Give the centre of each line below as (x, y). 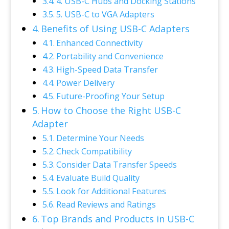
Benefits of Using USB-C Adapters (116, 29)
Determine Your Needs (100, 138)
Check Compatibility (94, 151)
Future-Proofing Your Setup (110, 96)
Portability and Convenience (110, 56)
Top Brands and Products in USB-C (118, 219)
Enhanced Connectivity (99, 43)
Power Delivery (85, 83)
